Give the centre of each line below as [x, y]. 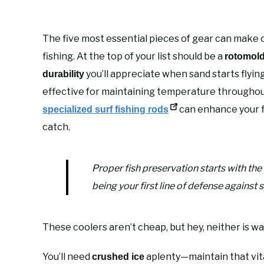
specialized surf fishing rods [105, 109]
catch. [56, 127]
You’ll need [67, 256]
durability [63, 74]
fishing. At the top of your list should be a [133, 56]
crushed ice [118, 256]
